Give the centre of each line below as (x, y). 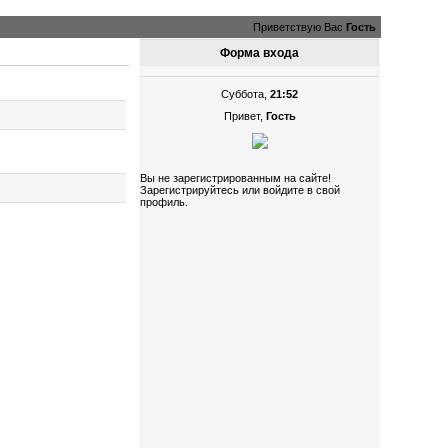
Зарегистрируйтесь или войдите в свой (240, 189)
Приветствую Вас (297, 27)
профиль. (164, 201)
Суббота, (246, 93)
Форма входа (260, 53)
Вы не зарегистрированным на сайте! (236, 177)
